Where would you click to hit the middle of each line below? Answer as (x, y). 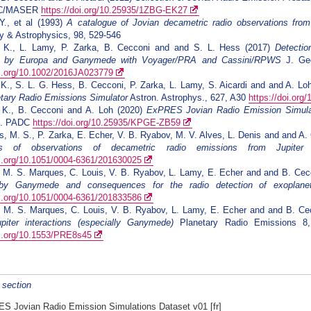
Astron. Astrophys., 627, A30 (188, 98)
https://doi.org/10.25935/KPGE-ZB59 (107, 123)
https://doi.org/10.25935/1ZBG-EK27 (115, 10)
